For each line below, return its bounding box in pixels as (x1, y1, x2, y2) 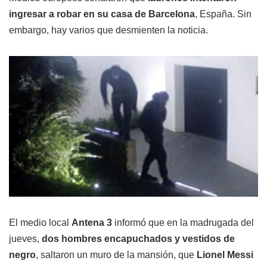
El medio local (9, 217, 72, 228)
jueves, (9, 233, 42, 244)
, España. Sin (195, 9, 252, 20)
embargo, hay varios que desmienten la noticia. (9, 25, 208, 36)
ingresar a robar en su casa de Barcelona (9, 9, 195, 20)
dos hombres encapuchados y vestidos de (42, 233, 235, 244)
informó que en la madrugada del (112, 217, 254, 228)
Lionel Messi (197, 249, 253, 260)
